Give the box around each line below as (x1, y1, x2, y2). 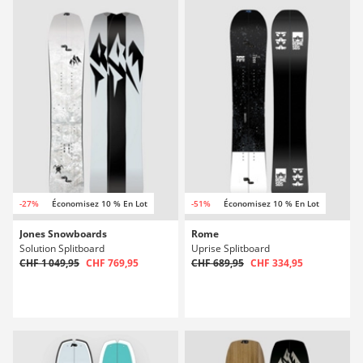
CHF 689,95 (191, 256, 244, 270)
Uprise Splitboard (191, 241, 270, 255)
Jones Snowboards (19, 227, 107, 241)
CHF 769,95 (86, 256, 139, 270)
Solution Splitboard (19, 241, 105, 255)
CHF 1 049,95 (19, 256, 79, 270)
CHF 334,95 (250, 256, 303, 270)
